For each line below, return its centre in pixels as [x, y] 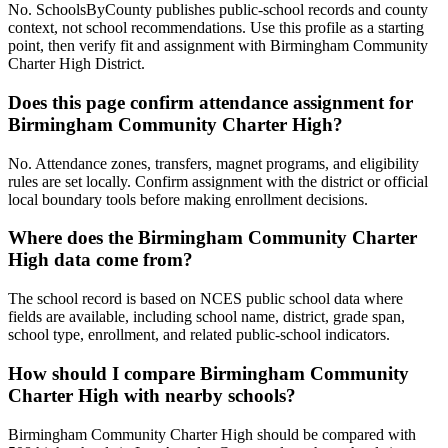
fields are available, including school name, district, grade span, [206, 317]
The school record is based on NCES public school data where [205, 299]
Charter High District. [76, 64]
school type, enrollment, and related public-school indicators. [199, 335]
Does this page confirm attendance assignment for [210, 102]
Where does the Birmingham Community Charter [212, 238]
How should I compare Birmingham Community [208, 373]
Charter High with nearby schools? [152, 395]
